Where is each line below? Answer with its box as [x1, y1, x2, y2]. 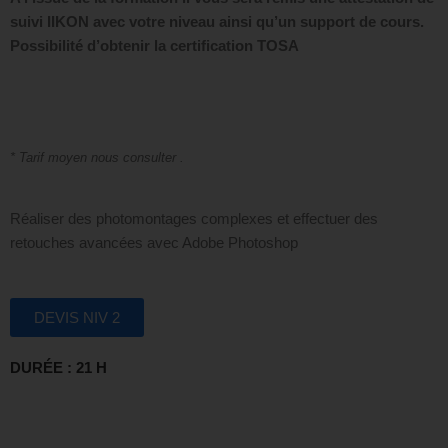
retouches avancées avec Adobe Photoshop [10, 234, 298, 252]
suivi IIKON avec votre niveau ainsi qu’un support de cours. [10, 12, 424, 30]
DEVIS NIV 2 [34, 308, 120, 326]
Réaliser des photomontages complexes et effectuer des [10, 210, 378, 228]
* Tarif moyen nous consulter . [10, 149, 184, 165]
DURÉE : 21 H [10, 358, 107, 376]
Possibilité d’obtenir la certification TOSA [10, 36, 299, 54]
